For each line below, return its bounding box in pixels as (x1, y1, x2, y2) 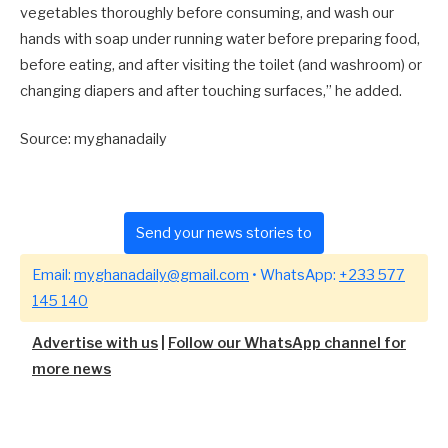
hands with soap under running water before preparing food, (20, 29, 420, 48)
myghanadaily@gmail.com (74, 266, 249, 285)
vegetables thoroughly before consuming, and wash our (20, 3, 394, 22)
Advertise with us (32, 334, 158, 353)
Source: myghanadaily (20, 130, 167, 149)
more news (32, 360, 111, 379)
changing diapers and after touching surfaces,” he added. (20, 81, 402, 100)
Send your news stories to (136, 224, 312, 243)
